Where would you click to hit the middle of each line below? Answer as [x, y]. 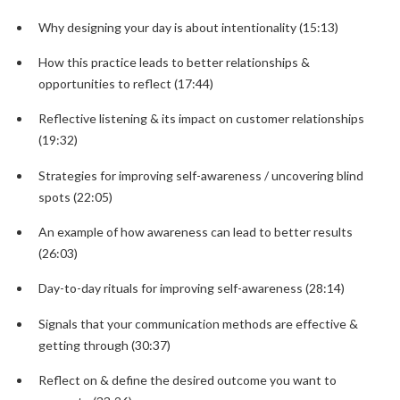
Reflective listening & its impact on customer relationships [202, 119]
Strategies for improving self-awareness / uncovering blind [201, 175]
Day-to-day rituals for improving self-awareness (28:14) [192, 288]
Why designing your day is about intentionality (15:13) [189, 27]
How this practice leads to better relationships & [175, 62]
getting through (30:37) [105, 345]
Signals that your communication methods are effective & [199, 323]
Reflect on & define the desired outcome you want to [188, 380]
